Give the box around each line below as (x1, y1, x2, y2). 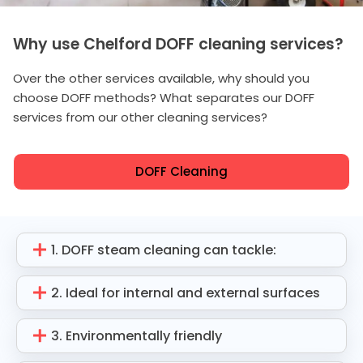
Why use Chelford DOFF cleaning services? (13, 33, 344, 56)
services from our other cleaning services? (13, 109, 267, 126)
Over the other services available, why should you (13, 70, 310, 88)
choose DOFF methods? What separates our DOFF (13, 89, 314, 107)
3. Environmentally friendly (51, 327, 223, 346)
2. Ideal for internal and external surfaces (51, 284, 321, 303)
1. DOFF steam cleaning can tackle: (51, 241, 277, 260)
